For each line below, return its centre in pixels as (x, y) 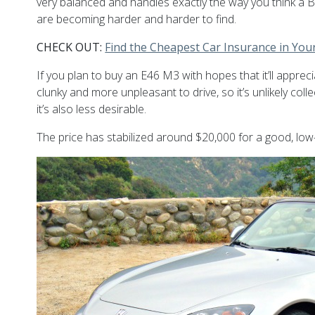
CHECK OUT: (71, 47)
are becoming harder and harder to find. (137, 19)
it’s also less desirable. (92, 109)
